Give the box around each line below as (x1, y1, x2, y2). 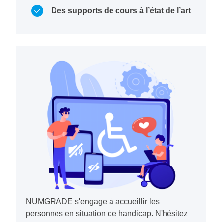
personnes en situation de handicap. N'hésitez (26, 209, 188, 218)
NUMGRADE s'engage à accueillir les (26, 197, 160, 206)
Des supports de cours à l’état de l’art (51, 6, 191, 15)
